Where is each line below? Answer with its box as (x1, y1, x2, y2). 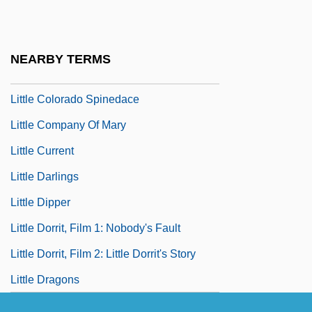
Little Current (10, 144, 74, 157)
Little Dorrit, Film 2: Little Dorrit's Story (10, 247, 196, 260)
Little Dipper (10, 196, 70, 208)
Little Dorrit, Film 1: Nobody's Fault (10, 221, 180, 234)
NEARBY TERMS (10, 52, 111, 67)
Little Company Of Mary (10, 118, 126, 131)
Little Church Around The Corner (10, 15, 171, 28)
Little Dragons (10, 273, 79, 286)
